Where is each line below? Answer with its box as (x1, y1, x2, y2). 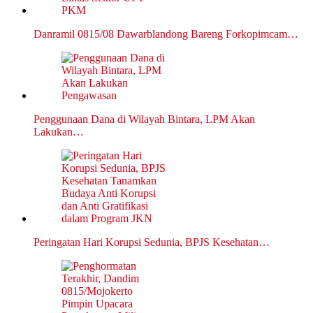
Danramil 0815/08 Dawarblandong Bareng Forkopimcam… (34, 28, 298, 41)
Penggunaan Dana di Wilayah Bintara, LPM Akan (34, 113, 255, 126)
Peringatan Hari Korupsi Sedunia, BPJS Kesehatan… (34, 236, 270, 249)
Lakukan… (34, 126, 84, 138)
